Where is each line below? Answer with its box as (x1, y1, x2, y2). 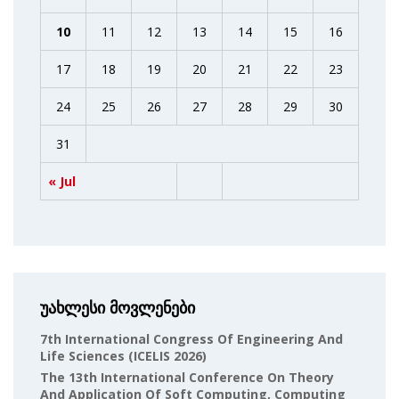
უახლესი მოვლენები (40, 297, 195, 318)
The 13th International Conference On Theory (40, 368, 334, 386)
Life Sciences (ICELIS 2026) (40, 346, 207, 364)
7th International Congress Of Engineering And (40, 330, 343, 347)
